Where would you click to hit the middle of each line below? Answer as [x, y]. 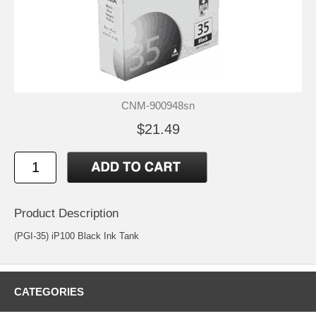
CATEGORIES [49, 291]
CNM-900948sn [158, 105]
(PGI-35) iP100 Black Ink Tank [77, 236]
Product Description [66, 213]
